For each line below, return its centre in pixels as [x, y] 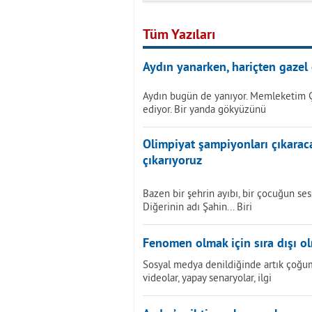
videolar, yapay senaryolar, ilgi [207, 278]
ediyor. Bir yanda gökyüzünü [204, 109]
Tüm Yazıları [179, 36]
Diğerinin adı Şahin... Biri [197, 206]
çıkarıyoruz [172, 161]
